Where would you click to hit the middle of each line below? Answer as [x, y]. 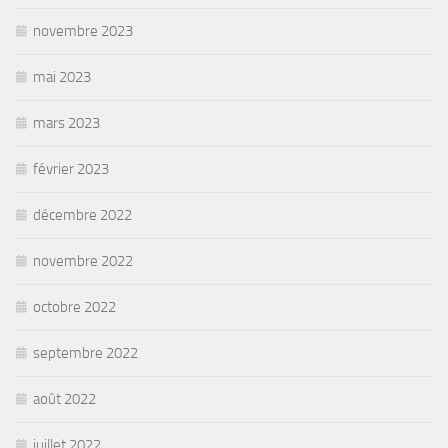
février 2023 [71, 168]
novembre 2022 [83, 260]
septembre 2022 [85, 352]
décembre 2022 [82, 214]
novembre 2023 [83, 30]
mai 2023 [62, 76]
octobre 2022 [74, 306]
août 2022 [64, 398]
